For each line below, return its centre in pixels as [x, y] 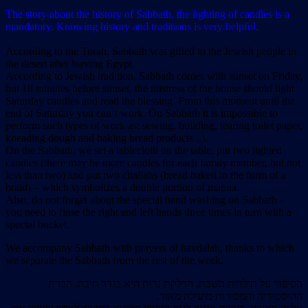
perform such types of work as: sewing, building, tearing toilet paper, [154, 126]
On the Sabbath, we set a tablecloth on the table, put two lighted [144, 151]
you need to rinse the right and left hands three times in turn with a [148, 212]
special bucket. [37, 225]
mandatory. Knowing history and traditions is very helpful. [132, 27]
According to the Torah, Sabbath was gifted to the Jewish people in [151, 52]
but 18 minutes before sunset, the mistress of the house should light [150, 89]
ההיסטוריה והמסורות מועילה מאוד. [230, 296]
